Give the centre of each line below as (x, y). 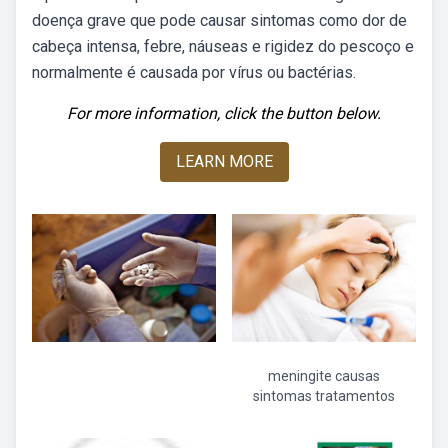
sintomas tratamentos (324, 396)
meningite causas (324, 376)
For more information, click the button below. (224, 113)
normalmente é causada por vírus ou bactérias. (194, 72)
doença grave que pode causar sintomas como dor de (219, 20)
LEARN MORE (224, 161)
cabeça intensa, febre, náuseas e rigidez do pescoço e (223, 46)
